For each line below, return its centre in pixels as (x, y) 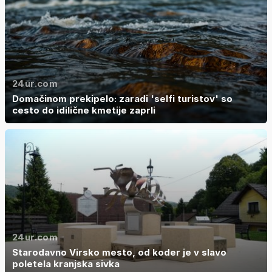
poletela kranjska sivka (66, 264)
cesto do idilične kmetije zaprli (84, 110)
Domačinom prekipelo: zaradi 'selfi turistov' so (122, 99)
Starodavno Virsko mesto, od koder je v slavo (119, 252)
